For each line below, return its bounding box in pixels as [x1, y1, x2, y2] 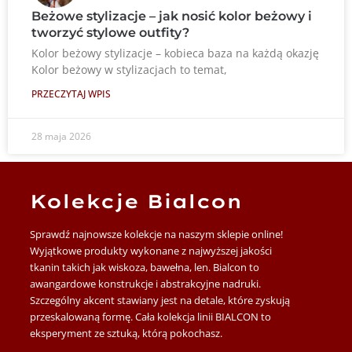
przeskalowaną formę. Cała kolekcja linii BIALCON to [30, 310, 272, 324]
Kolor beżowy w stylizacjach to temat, [31, 61, 227, 77]
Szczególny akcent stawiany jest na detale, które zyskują [30, 293, 291, 308]
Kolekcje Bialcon [30, 189, 243, 214]
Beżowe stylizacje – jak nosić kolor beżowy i [31, 8, 312, 24]
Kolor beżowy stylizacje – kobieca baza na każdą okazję [31, 45, 319, 60]
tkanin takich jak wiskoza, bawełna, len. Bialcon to [30, 260, 260, 275]
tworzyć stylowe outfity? [31, 24, 189, 40]
